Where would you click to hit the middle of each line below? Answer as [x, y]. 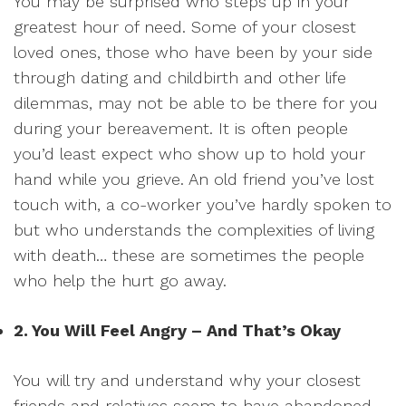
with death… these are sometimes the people [189, 255]
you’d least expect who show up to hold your [189, 153]
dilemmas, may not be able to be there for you [196, 102]
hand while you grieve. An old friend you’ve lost [194, 179]
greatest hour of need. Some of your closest [185, 26]
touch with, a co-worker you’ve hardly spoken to [203, 204]
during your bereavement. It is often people [181, 128]
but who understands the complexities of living [194, 229]
